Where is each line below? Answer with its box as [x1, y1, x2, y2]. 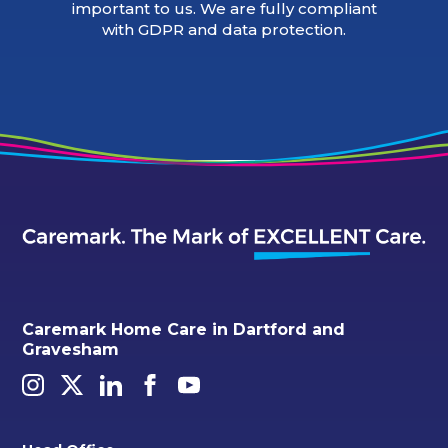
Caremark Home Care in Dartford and [22, 319, 346, 339]
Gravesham [22, 339, 120, 359]
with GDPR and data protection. [102, 20, 346, 40]
